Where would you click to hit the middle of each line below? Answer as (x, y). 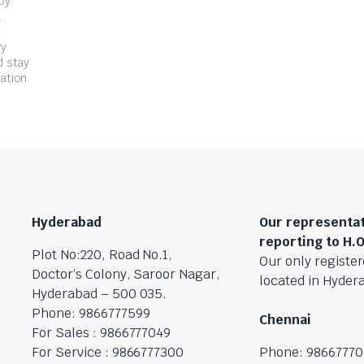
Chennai (285, 320)
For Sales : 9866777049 (102, 333)
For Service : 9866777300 (108, 352)
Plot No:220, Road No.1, (102, 255)
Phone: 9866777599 (91, 313)
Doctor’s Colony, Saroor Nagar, (126, 274)
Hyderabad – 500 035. (100, 294)
